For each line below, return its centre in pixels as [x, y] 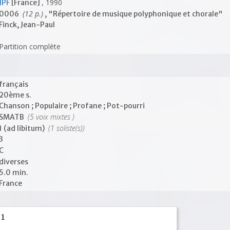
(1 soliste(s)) [66, 128]
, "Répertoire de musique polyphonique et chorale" [133, 14]
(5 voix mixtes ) [50, 117]
